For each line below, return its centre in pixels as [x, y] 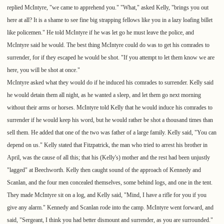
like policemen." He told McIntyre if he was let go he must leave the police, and [100, 33]
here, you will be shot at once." [43, 70]
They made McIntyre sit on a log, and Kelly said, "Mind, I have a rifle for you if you [107, 195]
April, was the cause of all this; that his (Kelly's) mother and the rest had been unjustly [108, 158]
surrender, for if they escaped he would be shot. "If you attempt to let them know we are [111, 58]
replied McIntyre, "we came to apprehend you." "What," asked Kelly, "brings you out [108, 8]
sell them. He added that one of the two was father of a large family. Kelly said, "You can [112, 133]
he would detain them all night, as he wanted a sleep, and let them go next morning [104, 95]
